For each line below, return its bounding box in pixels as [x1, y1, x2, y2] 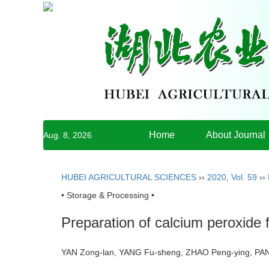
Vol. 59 [231, 172, 257, 182]
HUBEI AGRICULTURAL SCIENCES [61, 172, 196, 182]
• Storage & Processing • [61, 190, 154, 200]
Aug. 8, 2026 [43, 130, 92, 140]
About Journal [206, 130, 265, 140]
